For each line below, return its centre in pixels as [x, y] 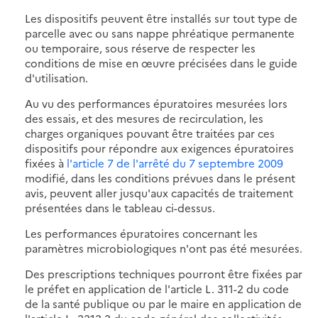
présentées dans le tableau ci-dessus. [120, 207]
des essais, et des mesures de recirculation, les [144, 118]
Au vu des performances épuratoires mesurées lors [156, 103]
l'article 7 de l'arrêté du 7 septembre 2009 [174, 163]
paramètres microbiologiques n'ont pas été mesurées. [164, 248]
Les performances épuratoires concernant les [141, 233]
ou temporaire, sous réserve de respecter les [140, 48]
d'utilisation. [56, 77]
